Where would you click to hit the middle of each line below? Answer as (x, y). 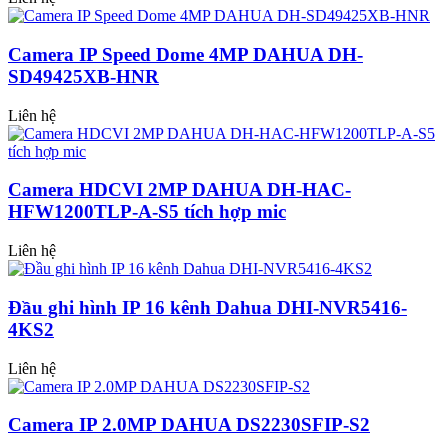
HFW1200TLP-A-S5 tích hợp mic (147, 212)
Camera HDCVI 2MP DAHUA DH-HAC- (179, 190)
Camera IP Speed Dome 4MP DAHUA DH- (185, 54)
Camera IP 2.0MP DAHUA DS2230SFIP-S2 (189, 425)
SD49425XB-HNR (83, 76)
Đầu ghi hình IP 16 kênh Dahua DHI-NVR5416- (207, 307)
